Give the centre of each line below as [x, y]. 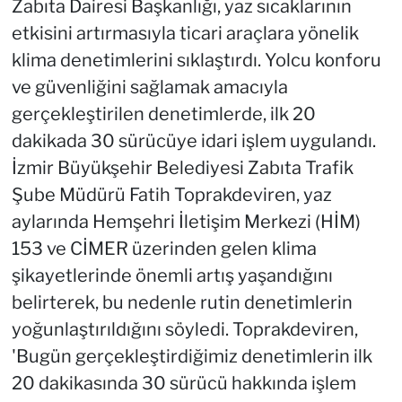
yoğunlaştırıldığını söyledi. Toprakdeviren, [184, 329]
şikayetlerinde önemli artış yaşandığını [172, 275]
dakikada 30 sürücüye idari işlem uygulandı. [193, 140]
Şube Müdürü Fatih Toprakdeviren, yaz [171, 194]
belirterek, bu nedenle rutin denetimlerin [182, 302]
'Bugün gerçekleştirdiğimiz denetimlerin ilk [192, 356]
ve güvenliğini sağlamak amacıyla [149, 87]
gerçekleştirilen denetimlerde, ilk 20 [163, 114]
